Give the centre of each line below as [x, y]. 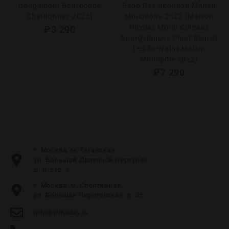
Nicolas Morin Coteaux [169, 27]
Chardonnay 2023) [60, 16]
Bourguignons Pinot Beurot [169, 38]
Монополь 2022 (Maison [169, 16]
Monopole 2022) [169, 59]
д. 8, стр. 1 [52, 169]
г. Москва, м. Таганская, [76, 150]
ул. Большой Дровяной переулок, [92, 160]
